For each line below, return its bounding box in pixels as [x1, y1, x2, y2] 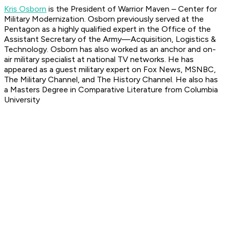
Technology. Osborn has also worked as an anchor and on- [4, 44, 216, 54]
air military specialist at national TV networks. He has [4, 54, 194, 65]
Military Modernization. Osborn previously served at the [4, 14, 204, 24]
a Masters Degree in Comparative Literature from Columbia [4, 85, 218, 95]
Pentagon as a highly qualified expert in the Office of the [4, 24, 211, 34]
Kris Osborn [4, 4, 46, 14]
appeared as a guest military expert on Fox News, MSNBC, [4, 65, 216, 75]
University [4, 95, 40, 105]
